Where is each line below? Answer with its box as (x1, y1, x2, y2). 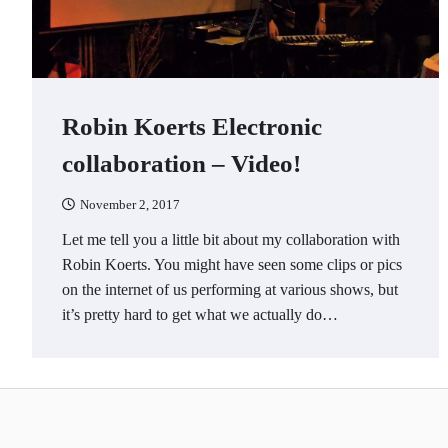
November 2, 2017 (80, 197, 180, 212)
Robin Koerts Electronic (62, 111, 322, 140)
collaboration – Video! (62, 148, 301, 177)
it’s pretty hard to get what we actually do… (62, 305, 338, 324)
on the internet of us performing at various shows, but (62, 280, 398, 299)
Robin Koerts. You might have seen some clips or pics (62, 255, 402, 274)
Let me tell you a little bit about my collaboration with (62, 230, 400, 249)
